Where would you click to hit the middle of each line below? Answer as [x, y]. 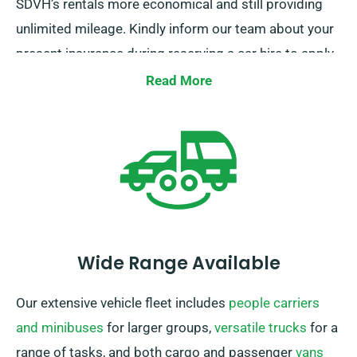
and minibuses [60, 328]
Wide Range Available [178, 264]
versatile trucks [261, 328]
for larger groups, [159, 328]
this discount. [57, 78]
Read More [178, 81]
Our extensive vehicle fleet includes [122, 303]
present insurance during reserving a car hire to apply [175, 54]
